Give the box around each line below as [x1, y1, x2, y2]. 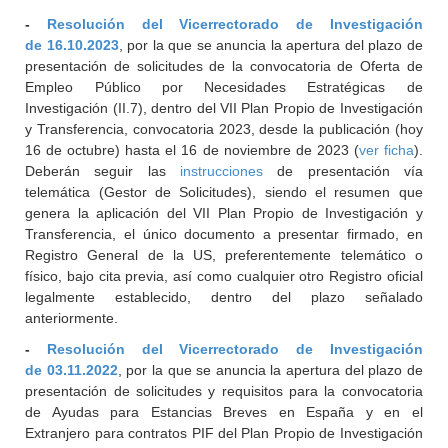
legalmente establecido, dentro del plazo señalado [25, 289, 423, 305]
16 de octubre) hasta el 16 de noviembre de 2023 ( [25, 142, 359, 158]
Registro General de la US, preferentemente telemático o [25, 247, 423, 263]
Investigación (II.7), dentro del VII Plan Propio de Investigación [25, 100, 423, 116]
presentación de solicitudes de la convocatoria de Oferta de [25, 58, 423, 74]
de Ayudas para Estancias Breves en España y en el [25, 404, 423, 420]
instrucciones [180, 163, 263, 179]
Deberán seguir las [25, 163, 180, 179]
